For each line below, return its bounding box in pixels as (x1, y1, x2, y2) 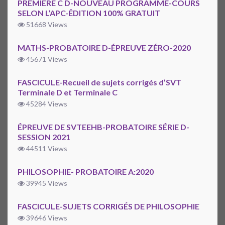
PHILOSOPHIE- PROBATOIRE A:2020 (18, 167, 154, 177)
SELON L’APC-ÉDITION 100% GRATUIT (18, 8, 160, 18)
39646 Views (25, 213, 67, 222)
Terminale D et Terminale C (18, 87, 118, 97)
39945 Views (25, 179, 67, 188)
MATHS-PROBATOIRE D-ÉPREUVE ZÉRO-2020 (18, 43, 191, 53)
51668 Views (25, 20, 67, 29)
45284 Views (25, 99, 67, 108)
